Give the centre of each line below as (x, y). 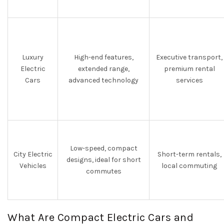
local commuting (189, 166)
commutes (103, 171)
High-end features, (103, 57)
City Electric (33, 154)
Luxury (33, 57)
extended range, (103, 69)
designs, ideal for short (103, 160)
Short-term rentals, (189, 154)
